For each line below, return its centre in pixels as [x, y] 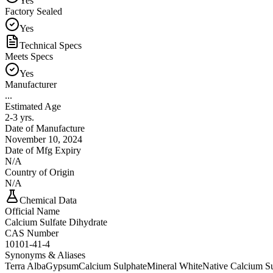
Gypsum [62, 266]
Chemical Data [48, 200]
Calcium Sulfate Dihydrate [56, 222]
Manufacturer [31, 84]
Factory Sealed [34, 11]
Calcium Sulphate [113, 266]
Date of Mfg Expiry [43, 150]
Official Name [32, 211]
